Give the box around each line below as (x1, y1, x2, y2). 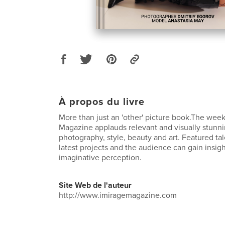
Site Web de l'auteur (59, 180, 132, 190)
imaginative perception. (59, 153, 142, 163)
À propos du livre (59, 96, 145, 108)
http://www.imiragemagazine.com (59, 190, 177, 200)
